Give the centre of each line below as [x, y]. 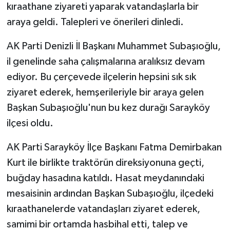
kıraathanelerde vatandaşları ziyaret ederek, [103, 209]
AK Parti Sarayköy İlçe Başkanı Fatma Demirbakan [114, 147]
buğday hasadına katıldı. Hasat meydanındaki [105, 178]
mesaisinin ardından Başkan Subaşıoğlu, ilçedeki [110, 193]
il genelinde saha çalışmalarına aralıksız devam [106, 61]
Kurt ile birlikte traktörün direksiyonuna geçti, [105, 162]
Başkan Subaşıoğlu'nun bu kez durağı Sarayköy [108, 108]
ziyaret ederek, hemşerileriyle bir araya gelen [105, 92]
